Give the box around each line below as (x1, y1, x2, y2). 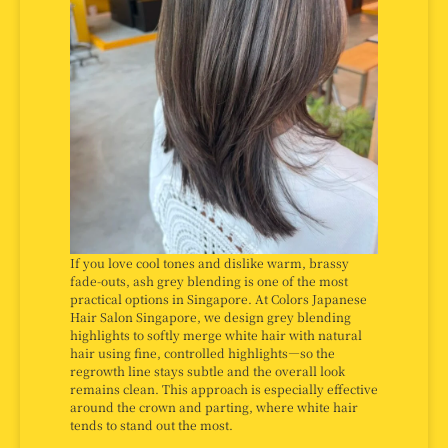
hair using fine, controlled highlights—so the (70, 343, 335, 361)
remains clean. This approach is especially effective (70, 379, 378, 397)
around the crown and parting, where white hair (70, 397, 358, 415)
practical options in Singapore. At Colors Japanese (70, 289, 367, 307)
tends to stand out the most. (70, 415, 233, 433)
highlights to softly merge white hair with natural (70, 325, 362, 343)
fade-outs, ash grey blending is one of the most (70, 271, 348, 289)
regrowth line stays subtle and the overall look (70, 361, 345, 379)
